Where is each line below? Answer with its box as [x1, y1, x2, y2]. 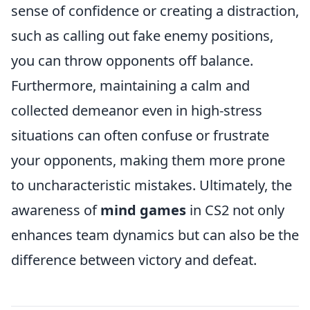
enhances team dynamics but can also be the [11, 225, 299, 244]
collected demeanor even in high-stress [11, 100, 262, 120]
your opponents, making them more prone [11, 150, 285, 170]
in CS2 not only [186, 200, 284, 219]
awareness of [11, 200, 100, 219]
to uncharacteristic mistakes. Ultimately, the [11, 175, 292, 194]
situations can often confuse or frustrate [11, 125, 269, 145]
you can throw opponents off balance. [11, 51, 253, 70]
